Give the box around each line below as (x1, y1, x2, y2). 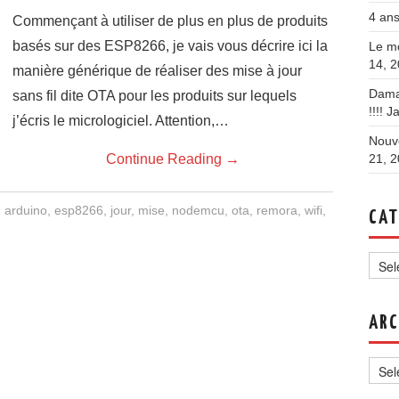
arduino (4, 203, 47, 217)
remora (256, 203, 297, 217)
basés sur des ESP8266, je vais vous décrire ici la (12, 38, 328, 53)
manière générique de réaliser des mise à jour (12, 63, 302, 78)
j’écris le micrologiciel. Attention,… (12, 113, 229, 128)
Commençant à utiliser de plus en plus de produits (12, 13, 328, 28)
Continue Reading (106, 151, 225, 167)
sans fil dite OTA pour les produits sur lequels (12, 88, 297, 103)
